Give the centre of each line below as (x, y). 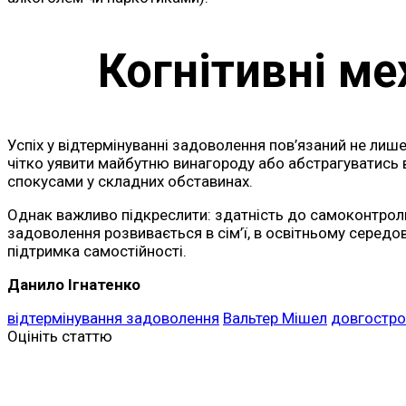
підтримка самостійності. (97, 251)
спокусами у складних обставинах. (130, 182)
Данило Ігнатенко (74, 285)
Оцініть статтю (60, 337)
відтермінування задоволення (113, 319)
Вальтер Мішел (275, 319)
